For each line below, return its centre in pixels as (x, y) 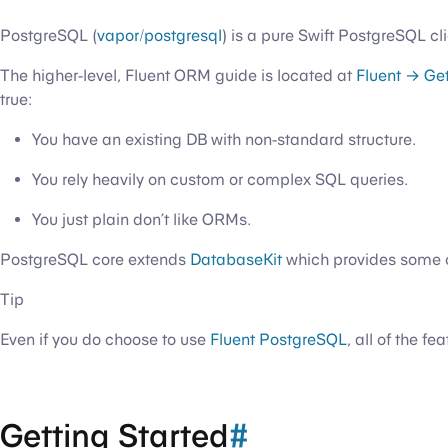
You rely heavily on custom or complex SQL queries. (220, 179)
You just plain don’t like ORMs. (141, 219)
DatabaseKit (236, 259)
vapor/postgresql (159, 35)
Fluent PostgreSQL (278, 339)
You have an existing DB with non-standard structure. (224, 139)
